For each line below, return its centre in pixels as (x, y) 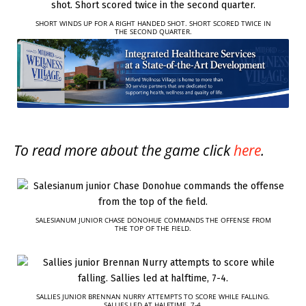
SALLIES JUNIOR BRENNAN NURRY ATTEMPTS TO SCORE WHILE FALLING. (153, 296)
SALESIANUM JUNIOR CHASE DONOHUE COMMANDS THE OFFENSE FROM (153, 220)
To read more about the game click (124, 150)
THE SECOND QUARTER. (153, 31)
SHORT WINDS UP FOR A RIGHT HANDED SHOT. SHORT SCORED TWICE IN (153, 23)
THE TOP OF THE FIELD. (153, 228)
